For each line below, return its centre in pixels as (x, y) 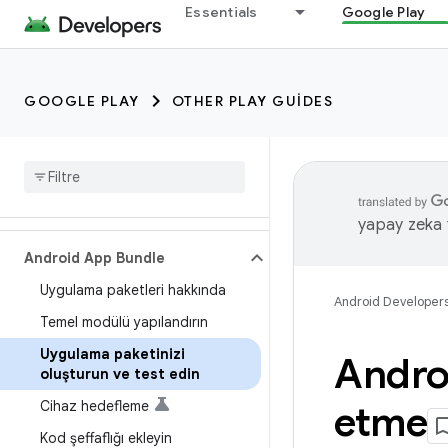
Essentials (221, 12)
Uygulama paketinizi (112, 354)
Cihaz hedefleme (94, 406)
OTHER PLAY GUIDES (252, 101)
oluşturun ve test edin (120, 374)
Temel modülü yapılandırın (124, 322)
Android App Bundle (94, 258)
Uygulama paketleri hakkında (133, 290)
